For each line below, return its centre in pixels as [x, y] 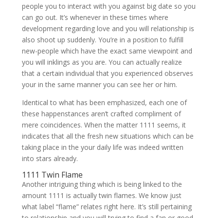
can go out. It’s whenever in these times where [95, 17]
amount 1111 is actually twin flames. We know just [101, 195]
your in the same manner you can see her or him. [99, 84]
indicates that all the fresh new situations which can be [108, 136]
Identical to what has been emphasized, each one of [104, 102]
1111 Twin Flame [52, 175]
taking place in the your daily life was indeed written [102, 147]
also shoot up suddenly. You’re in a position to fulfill [102, 40]
